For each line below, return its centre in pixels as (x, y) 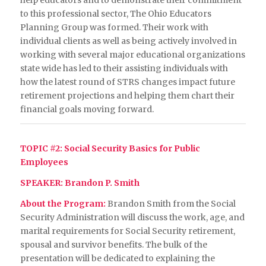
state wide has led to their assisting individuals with (124, 69)
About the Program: (63, 203)
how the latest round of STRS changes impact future (127, 82)
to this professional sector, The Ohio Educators (115, 14)
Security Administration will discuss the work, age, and (132, 217)
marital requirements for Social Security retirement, (127, 231)
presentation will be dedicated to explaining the (117, 258)
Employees (44, 162)
